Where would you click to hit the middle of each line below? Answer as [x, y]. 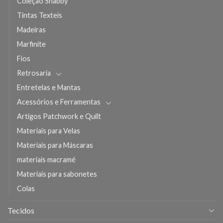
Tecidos [21, 210]
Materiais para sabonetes [57, 174]
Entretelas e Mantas [49, 87]
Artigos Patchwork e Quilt [59, 116]
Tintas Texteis [40, 15]
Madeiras [31, 29]
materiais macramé [46, 159]
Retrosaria [34, 73]
